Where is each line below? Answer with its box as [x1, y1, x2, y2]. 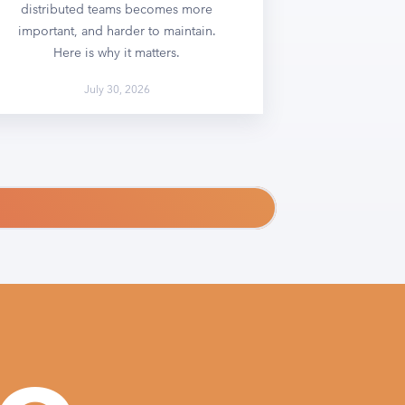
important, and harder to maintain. [17, 22, 216, 39]
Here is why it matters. [53, 43, 181, 61]
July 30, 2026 [83, 80, 150, 96]
